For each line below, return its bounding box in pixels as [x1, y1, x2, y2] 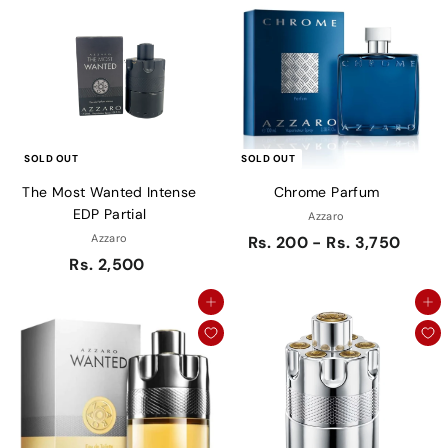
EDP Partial [72, 205, 147, 224]
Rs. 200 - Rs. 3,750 [247, 232, 401, 254]
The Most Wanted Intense [22, 183, 197, 202]
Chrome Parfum [273, 183, 380, 202]
